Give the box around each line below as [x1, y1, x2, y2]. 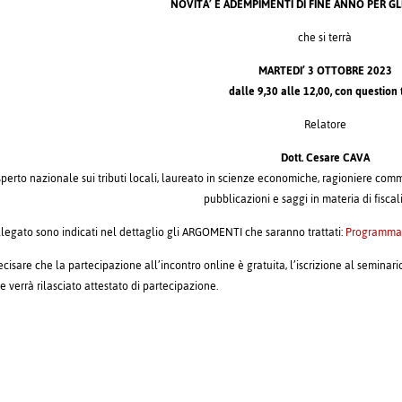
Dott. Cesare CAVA [280, 147, 370, 170]
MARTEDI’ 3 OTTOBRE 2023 [258, 60, 392, 83]
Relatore [303, 114, 346, 136]
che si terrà [298, 27, 353, 49]
